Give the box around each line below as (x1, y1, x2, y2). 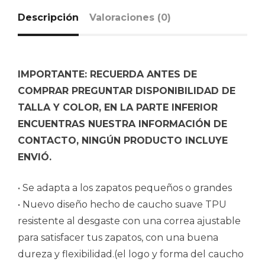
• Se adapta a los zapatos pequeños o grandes (18, 182, 232, 194)
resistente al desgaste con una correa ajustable (18, 215, 241, 227)
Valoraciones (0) (89, 12, 171, 24)
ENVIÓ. (18, 151, 51, 163)
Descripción (18, 12, 79, 24)
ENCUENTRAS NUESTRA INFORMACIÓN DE (18, 118, 227, 130)
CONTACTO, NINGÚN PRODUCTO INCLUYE (18, 135, 228, 147)
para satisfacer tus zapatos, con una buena (18, 232, 218, 244)
